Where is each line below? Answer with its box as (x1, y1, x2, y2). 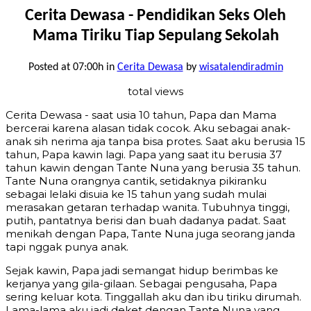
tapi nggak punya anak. (6, 239, 128, 253)
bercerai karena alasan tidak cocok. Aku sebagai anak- (6, 121, 291, 135)
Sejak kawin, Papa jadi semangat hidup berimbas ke (6, 263, 278, 277)
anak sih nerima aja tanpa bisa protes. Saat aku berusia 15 (6, 134, 305, 148)
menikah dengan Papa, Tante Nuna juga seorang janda (6, 226, 295, 240)
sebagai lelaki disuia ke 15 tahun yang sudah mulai (6, 187, 267, 201)
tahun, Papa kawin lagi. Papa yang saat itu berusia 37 (6, 147, 282, 161)
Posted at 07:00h (28, 61, 103, 73)
